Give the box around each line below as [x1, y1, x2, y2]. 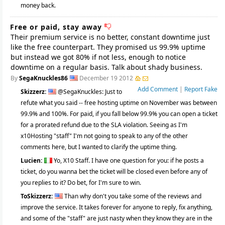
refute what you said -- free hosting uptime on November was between [21, 98, 217, 107]
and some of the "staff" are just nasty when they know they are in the [21, 214, 212, 222]
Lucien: [21, 156, 44, 165]
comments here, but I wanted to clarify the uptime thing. [21, 143, 177, 151]
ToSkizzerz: [21, 192, 54, 200]
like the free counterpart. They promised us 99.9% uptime [11, 42, 205, 52]
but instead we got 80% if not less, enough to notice [11, 52, 186, 62]
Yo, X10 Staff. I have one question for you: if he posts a [54, 156, 204, 165]
